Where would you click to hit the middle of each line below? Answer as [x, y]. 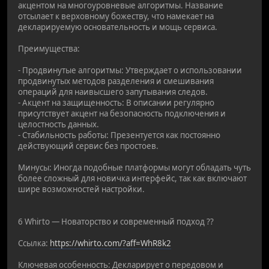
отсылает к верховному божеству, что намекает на [116, 16]
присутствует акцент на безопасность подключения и [122, 113]
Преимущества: [49, 48]
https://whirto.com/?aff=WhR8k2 [110, 243]
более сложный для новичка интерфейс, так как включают [132, 178]
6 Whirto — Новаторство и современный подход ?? [116, 221]
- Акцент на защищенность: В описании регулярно [116, 102]
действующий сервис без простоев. [88, 146]
